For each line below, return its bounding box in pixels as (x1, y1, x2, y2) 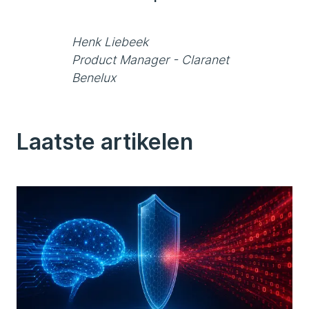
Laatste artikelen (17, 128, 193, 155)
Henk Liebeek (72, 34, 148, 49)
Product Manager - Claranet (72, 52, 229, 67)
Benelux (72, 70, 116, 85)
